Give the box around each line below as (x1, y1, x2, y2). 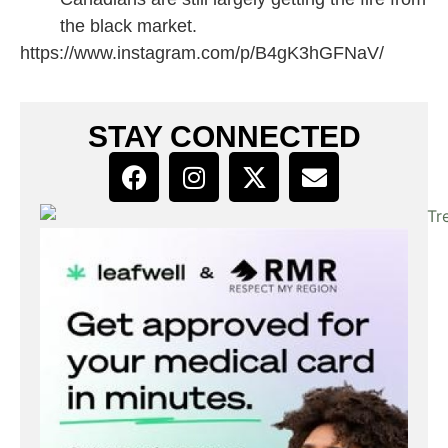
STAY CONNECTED (87, 120, 361, 154)
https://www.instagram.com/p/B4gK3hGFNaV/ (20, 43, 384, 64)
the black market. (60, 16, 197, 37)
